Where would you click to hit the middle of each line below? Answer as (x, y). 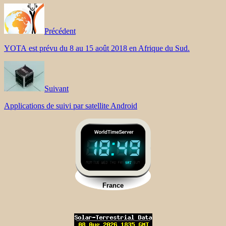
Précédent (60, 31)
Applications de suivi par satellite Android (71, 105)
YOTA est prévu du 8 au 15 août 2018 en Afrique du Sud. (97, 48)
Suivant (56, 88)
